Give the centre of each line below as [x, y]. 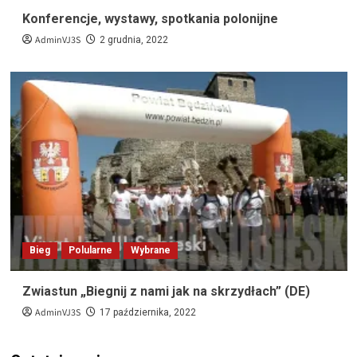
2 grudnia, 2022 [133, 40]
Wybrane [150, 251]
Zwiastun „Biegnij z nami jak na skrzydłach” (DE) [166, 292]
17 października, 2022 [147, 313]
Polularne [90, 251]
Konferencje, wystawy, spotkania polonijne [150, 19]
